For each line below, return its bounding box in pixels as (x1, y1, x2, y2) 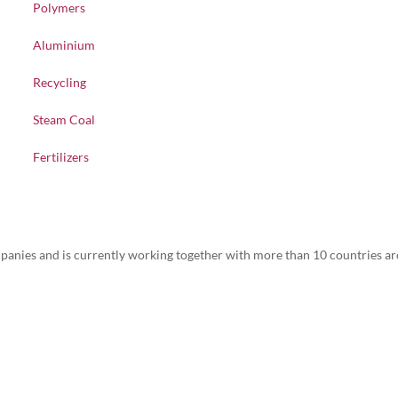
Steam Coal (33, 112, 96, 127)
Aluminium (33, 37, 96, 52)
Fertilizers (33, 149, 90, 164)
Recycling (33, 75, 87, 90)
